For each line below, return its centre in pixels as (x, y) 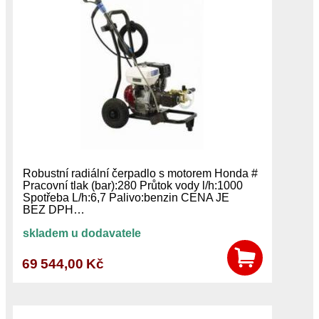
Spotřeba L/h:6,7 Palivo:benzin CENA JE (126, 197)
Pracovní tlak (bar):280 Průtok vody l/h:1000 (132, 185)
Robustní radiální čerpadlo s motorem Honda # (140, 173)
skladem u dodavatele (82, 233)
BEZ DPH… (53, 209)
